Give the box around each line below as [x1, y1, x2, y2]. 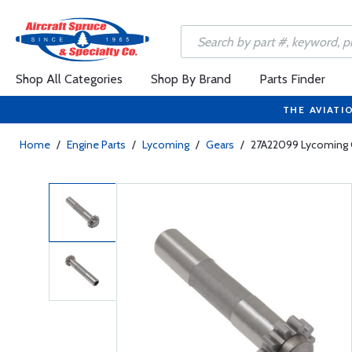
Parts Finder [259, 71, 325, 86]
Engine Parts [67, 137, 126, 152]
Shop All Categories [16, 71, 123, 86]
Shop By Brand [151, 71, 231, 86]
